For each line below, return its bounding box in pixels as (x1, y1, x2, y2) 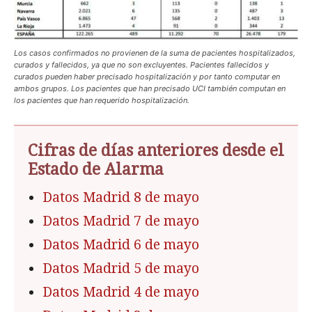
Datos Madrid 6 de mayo (42, 236, 199, 253)
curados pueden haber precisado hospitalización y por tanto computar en (14, 71, 280, 81)
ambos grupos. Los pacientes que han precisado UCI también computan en (14, 83, 286, 93)
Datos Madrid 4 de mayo (42, 283, 199, 300)
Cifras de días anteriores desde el (28, 141, 284, 160)
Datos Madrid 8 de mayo (42, 189, 199, 205)
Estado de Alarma (28, 159, 164, 179)
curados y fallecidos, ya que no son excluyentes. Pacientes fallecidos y (14, 59, 269, 70)
